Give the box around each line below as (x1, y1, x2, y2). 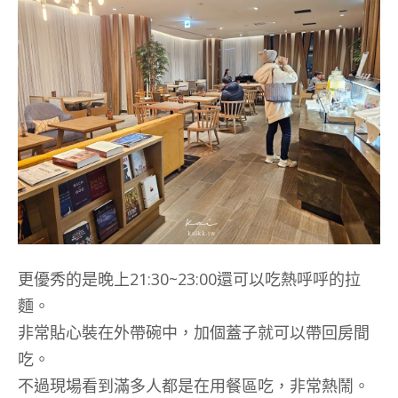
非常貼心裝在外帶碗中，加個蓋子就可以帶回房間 (18, 321, 370, 343)
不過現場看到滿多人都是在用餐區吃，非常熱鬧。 (18, 374, 370, 396)
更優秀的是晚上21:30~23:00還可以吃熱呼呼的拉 (18, 267, 361, 290)
